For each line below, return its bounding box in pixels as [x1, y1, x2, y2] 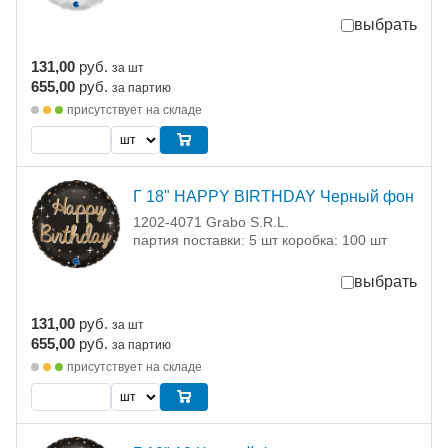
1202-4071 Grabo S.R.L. [133, 214, 289, 231]
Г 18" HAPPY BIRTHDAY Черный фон [133, 188, 414, 206]
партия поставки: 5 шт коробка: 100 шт [133, 232, 387, 249]
